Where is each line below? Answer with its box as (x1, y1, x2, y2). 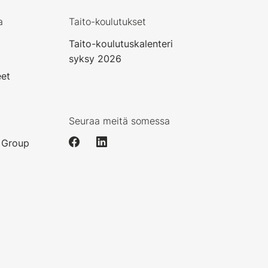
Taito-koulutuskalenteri (69, 38, 173, 50)
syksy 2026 (69, 53, 122, 65)
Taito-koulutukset (69, 16, 147, 28)
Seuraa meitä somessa (69, 115, 170, 127)
